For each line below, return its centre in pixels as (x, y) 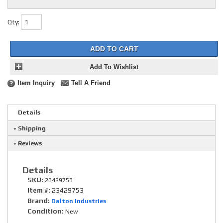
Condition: (46, 211)
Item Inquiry (36, 83)
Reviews (30, 144)
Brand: (39, 201)
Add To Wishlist (114, 67)
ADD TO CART (114, 49)
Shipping (32, 129)
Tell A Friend (91, 83)
